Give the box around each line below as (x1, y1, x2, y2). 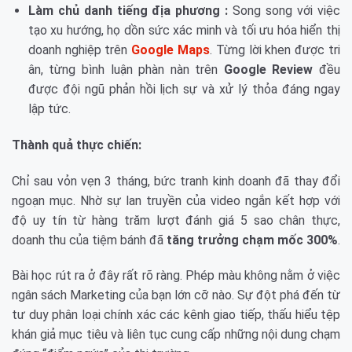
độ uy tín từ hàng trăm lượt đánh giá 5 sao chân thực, (12, 212, 340, 228)
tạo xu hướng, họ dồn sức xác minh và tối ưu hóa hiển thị (27, 22, 340, 38)
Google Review (223, 61, 313, 77)
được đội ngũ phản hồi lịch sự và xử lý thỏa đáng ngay (27, 81, 340, 97)
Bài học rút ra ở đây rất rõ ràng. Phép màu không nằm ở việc (12, 268, 340, 284)
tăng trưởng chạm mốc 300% (167, 232, 338, 247)
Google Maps (131, 42, 211, 57)
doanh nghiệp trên (27, 42, 132, 57)
